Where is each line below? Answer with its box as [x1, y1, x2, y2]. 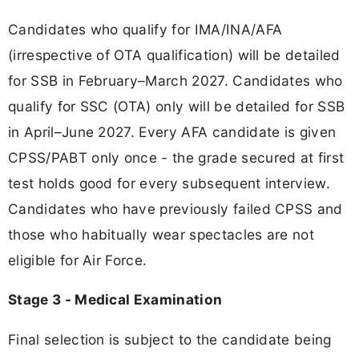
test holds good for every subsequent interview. [8, 175, 331, 192]
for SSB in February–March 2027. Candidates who [8, 72, 343, 90]
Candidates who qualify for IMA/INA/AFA [8, 21, 283, 38]
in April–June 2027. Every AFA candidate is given [8, 123, 337, 141]
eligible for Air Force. [8, 252, 147, 269]
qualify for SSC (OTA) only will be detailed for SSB [8, 98, 345, 115]
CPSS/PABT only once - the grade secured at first [8, 149, 345, 167]
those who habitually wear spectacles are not [8, 226, 315, 244]
